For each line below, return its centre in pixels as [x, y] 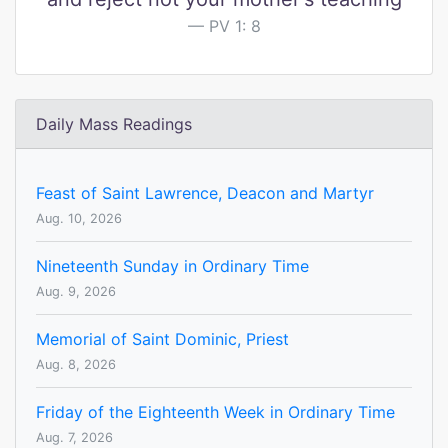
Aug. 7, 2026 [74, 438]
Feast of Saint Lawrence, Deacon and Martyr [205, 193]
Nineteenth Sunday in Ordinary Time [172, 266]
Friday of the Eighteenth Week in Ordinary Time [215, 412]
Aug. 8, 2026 [76, 365]
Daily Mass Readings [114, 124]
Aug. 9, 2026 [76, 292]
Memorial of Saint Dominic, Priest [162, 339]
